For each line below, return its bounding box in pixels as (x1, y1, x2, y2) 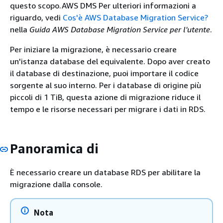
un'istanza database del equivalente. (10, 56, 145, 66)
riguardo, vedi (10, 12, 63, 22)
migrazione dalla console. (10, 179, 103, 189)
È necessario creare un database (10, 167, 131, 177)
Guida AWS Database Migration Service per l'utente (29, 24, 210, 34)
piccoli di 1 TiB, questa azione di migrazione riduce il (10, 92, 201, 102)
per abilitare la (146, 167, 201, 177)
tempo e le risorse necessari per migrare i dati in (10, 104, 189, 114)
